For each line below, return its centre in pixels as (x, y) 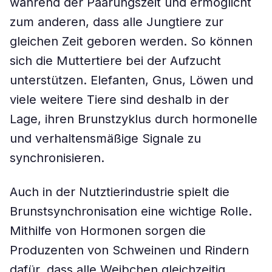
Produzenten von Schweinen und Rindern (129, 250)
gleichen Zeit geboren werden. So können (131, 41)
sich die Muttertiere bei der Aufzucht (115, 61)
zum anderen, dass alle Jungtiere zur (117, 22)
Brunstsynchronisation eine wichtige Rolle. (131, 211)
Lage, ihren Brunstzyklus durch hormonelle (134, 119)
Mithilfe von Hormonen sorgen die (108, 231)
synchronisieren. (57, 158)
